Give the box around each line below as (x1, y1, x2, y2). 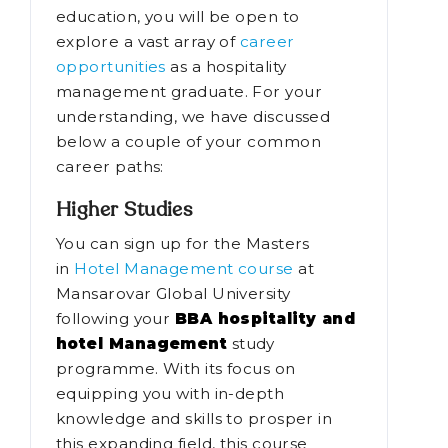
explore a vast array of (56, 32, 240, 52)
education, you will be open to (56, 7, 300, 27)
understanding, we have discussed (56, 107, 331, 127)
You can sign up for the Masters (56, 234, 310, 254)
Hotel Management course (74, 259, 294, 279)
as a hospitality (165, 57, 287, 77)
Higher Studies (56, 201, 193, 222)
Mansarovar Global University (56, 284, 291, 304)
